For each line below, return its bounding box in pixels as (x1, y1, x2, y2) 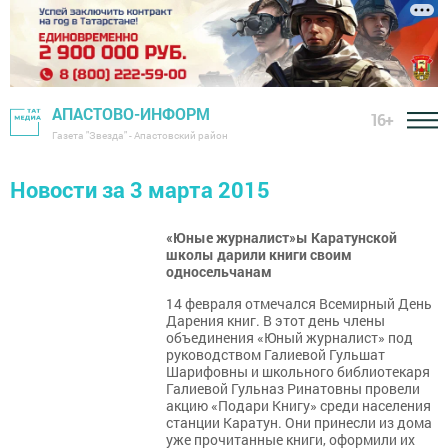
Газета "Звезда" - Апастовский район (52, 129, 228, 143)
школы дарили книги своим (166, 245, 352, 265)
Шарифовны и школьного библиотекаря (166, 362, 430, 382)
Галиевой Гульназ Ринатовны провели (166, 379, 420, 399)
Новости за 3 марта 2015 (10, 175, 270, 205)
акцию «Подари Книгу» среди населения (166, 396, 431, 416)
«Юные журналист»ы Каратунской (166, 228, 397, 248)
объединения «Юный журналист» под (166, 328, 413, 348)
